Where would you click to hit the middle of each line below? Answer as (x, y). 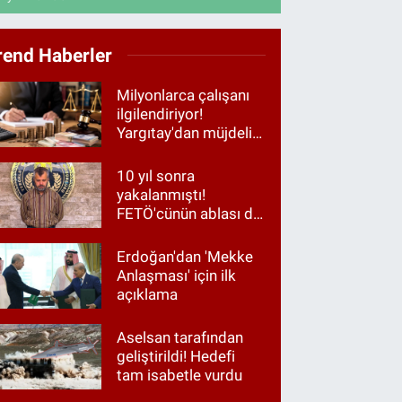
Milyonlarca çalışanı (184, 95)
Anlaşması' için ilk (177, 276)
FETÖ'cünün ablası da (189, 213)
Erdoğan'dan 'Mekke (185, 257)
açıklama (148, 295)
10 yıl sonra (156, 175)
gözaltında (153, 232)
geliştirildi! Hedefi (176, 357)
